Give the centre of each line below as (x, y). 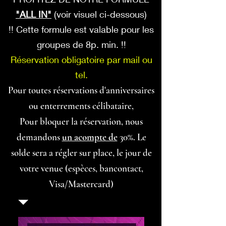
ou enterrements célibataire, (81, 106)
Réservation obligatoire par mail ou (81, 60)
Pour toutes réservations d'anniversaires (81, 90)
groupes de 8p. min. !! (81, 44)
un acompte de (90, 137)
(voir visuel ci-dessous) (99, 14)
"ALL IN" (34, 14)
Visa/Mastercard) (81, 184)
